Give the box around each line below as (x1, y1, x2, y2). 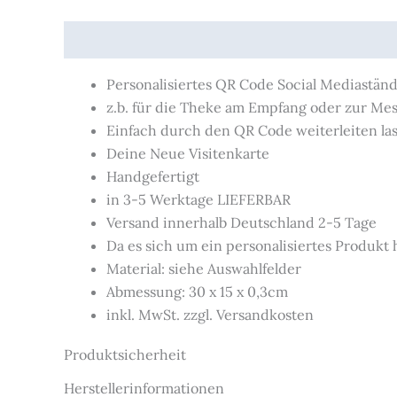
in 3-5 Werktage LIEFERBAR (106, 191, 291, 209)
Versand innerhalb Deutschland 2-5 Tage (106, 214, 377, 232)
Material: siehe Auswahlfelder (106, 260, 301, 278)
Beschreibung (64, 31, 156, 50)
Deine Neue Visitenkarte (106, 144, 269, 163)
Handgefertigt (106, 167, 199, 186)
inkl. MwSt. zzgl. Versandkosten (106, 306, 314, 324)
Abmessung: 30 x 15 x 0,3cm (106, 283, 288, 301)
